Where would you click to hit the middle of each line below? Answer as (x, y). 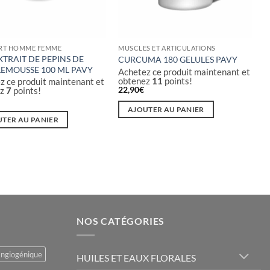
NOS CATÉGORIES (121, 221)
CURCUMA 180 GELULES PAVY (178, 60)
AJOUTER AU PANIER (166, 110)
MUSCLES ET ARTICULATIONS (167, 48)
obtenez (135, 80)
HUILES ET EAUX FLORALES (136, 257)
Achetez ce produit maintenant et (184, 71)
